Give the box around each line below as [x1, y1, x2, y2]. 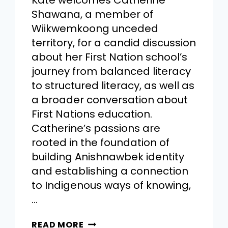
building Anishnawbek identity [32, 150, 185, 164]
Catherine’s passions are [32, 121, 161, 136]
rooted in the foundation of [32, 135, 170, 150]
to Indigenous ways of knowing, [32, 178, 191, 193]
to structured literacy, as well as [32, 78, 195, 93]
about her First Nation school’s [32, 50, 188, 65]
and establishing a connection [32, 164, 189, 179]
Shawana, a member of [32, 7, 154, 22]
